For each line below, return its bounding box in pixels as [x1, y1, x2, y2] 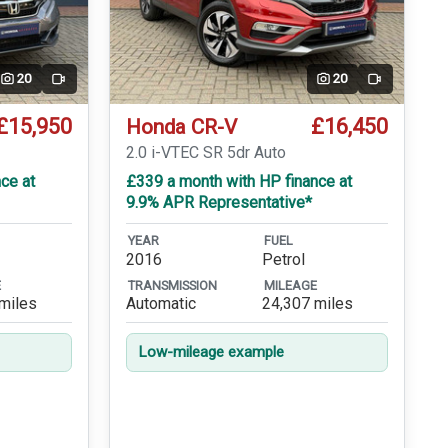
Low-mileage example [137, 343, 284, 362]
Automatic [125, 294, 196, 314]
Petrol [261, 249, 305, 269]
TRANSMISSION [127, 277, 217, 293]
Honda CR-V [125, 115, 237, 140]
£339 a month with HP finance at [125, 171, 352, 191]
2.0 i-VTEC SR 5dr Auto [125, 142, 286, 162]
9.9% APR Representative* [125, 192, 312, 212]
